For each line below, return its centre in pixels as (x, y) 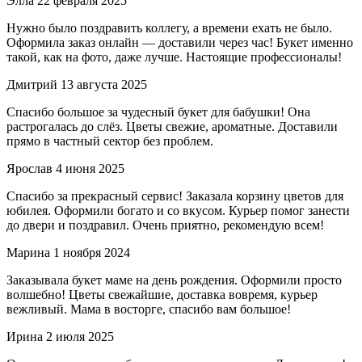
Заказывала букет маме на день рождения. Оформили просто (174, 280)
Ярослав (29, 168)
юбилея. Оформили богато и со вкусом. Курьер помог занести (178, 210)
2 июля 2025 (80, 336)
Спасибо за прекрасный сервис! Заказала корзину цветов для (175, 196)
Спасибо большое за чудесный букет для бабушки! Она (158, 112)
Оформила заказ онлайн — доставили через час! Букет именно (180, 42)
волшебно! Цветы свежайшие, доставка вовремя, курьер (162, 294)
